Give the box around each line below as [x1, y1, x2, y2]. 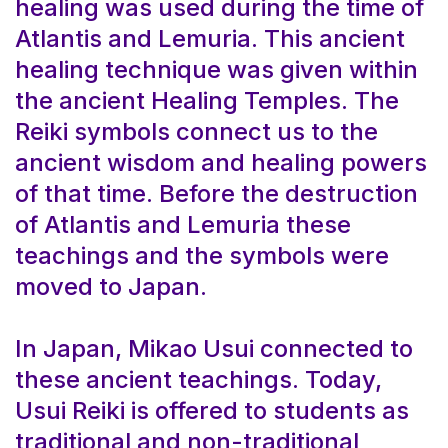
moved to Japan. [15, 271, 207, 301]
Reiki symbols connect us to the [15, 116, 378, 146]
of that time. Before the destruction [15, 178, 418, 208]
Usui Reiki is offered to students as [15, 395, 409, 425]
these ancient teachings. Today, [15, 364, 382, 394]
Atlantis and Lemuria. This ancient [15, 23, 405, 53]
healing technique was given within [15, 54, 418, 84]
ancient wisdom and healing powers [15, 147, 427, 177]
